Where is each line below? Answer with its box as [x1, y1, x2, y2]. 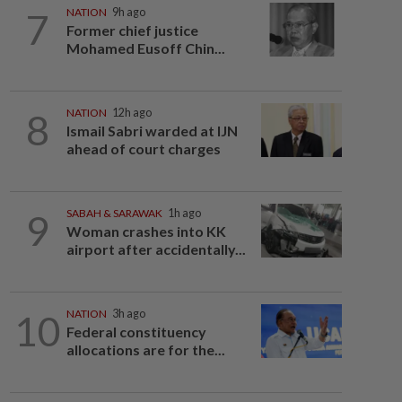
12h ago [111, 106, 152, 119]
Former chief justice [66, 22, 198, 39]
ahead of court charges [66, 140, 221, 157]
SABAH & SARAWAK [66, 206, 162, 220]
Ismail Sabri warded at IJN [66, 122, 238, 139]
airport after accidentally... [66, 240, 246, 258]
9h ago [111, 5, 145, 19]
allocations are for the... [66, 341, 225, 358]
